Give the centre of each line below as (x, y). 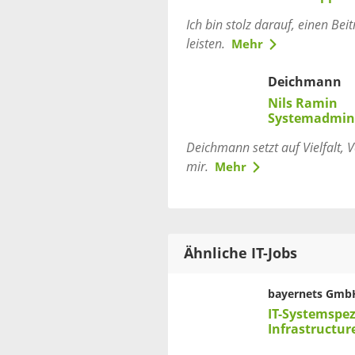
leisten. (206, 44)
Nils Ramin (303, 103)
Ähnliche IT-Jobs (240, 254)
